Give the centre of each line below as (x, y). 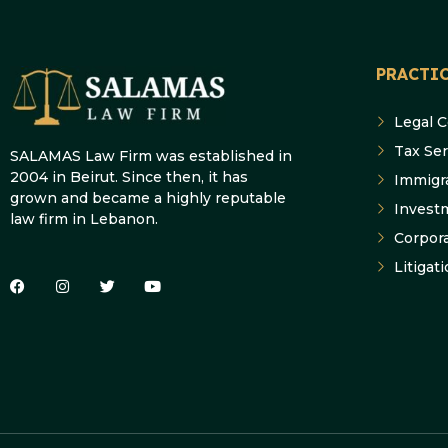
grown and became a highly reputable (148, 197)
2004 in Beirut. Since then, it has (129, 176)
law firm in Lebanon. (84, 218)
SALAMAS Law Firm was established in (151, 155)
